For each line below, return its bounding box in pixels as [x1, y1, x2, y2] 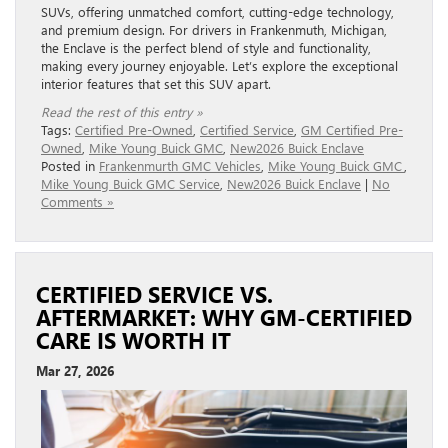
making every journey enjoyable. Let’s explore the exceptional [41, 56, 398, 74]
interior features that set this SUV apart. [41, 74, 281, 92]
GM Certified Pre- [301, 120, 403, 138]
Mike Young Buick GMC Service [41, 174, 220, 192]
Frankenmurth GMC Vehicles [99, 156, 261, 174]
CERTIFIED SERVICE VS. [36, 279, 273, 308]
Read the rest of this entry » [41, 102, 203, 120]
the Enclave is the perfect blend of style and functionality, [41, 38, 371, 56]
